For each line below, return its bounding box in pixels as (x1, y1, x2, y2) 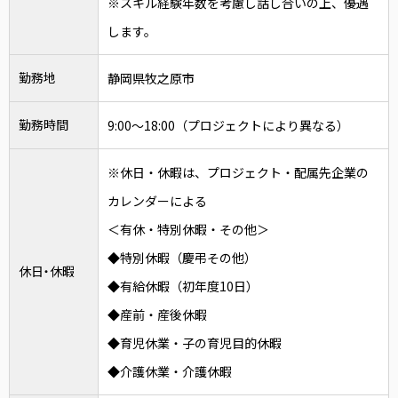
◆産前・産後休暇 (107, 306, 207, 323)
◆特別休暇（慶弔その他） (107, 249, 257, 267)
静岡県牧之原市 (107, 69, 195, 87)
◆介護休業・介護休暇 (107, 362, 232, 380)
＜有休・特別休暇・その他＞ (107, 220, 269, 238)
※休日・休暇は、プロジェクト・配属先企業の (107, 163, 369, 181)
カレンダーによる (107, 192, 207, 210)
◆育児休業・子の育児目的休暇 (107, 334, 282, 352)
